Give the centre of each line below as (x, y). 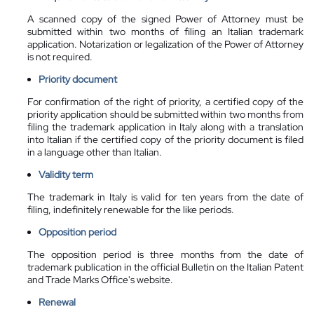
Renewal (57, 302)
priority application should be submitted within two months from (165, 114)
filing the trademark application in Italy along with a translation (165, 127)
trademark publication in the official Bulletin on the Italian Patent (165, 267)
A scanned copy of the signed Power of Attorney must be (165, 19)
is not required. (60, 56)
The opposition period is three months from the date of (165, 254)
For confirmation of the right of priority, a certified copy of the (165, 101)
